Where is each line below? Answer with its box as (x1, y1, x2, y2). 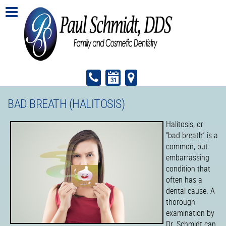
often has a (166, 174, 202, 185)
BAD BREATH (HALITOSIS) (8, 95, 125, 111)
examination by (166, 207, 214, 218)
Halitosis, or (166, 119, 203, 130)
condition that (166, 163, 210, 174)
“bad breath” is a (166, 130, 218, 141)
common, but (166, 141, 208, 152)
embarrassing (166, 152, 209, 163)
